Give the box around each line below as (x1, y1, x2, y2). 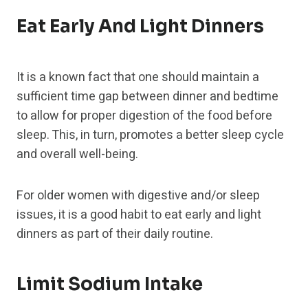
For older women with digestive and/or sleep (16, 186, 260, 206)
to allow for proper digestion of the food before (16, 107, 272, 126)
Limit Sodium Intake (16, 273, 203, 296)
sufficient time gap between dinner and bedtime (16, 87, 278, 107)
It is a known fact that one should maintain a (16, 68, 259, 87)
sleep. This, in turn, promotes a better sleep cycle (16, 126, 284, 145)
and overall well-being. (16, 145, 138, 164)
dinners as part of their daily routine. (16, 225, 213, 244)
